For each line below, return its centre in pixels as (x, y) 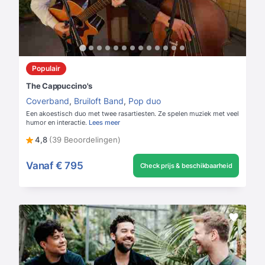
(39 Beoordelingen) (85, 140)
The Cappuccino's (59, 86)
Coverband (48, 101)
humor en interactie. (56, 123)
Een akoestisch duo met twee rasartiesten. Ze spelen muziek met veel (132, 114)
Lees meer (104, 123)
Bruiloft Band (99, 101)
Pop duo (145, 101)
